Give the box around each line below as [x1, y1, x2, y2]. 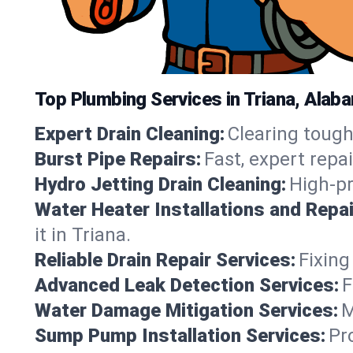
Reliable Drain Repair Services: [35, 248, 295, 271]
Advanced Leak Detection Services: [35, 273, 339, 296]
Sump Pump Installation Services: [35, 324, 325, 347]
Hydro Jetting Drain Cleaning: [35, 173, 286, 195]
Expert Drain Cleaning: [35, 122, 225, 145]
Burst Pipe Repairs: [35, 147, 201, 170]
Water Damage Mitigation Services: [35, 299, 338, 321]
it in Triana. [35, 223, 131, 246]
